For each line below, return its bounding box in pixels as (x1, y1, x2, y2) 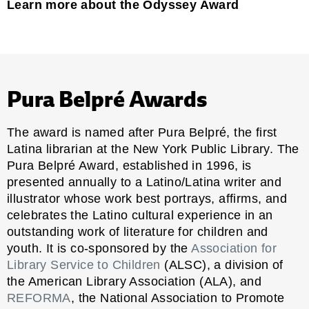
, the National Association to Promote (70, 290, 285, 305)
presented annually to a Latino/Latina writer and (7, 175, 282, 189)
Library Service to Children (7, 257, 161, 272)
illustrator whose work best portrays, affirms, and (7, 191, 287, 206)
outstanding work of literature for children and (7, 224, 268, 239)
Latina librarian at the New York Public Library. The (7, 141, 299, 156)
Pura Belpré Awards (7, 83, 208, 114)
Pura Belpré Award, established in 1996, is (7, 158, 252, 172)
